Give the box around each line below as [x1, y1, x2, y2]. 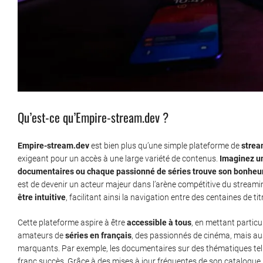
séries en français [65, 231, 131, 241]
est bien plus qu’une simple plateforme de [89, 141, 241, 151]
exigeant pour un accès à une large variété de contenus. [18, 154, 220, 164]
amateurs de [18, 231, 65, 241]
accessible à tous [127, 218, 191, 228]
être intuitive [18, 193, 66, 203]
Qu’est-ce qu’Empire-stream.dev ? [18, 108, 168, 127]
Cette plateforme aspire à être [18, 218, 127, 228]
